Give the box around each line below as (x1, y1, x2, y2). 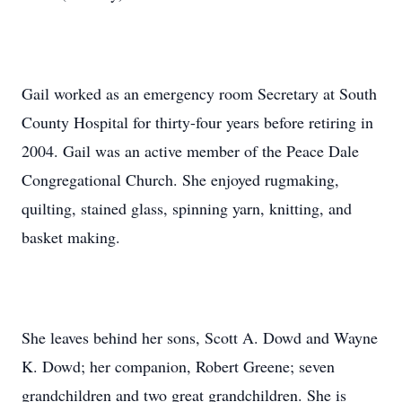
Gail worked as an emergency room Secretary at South (22, 83, 377, 104)
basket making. (22, 226, 120, 248)
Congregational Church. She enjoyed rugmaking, (22, 169, 339, 190)
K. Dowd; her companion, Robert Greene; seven (22, 355, 335, 377)
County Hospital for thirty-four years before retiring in (22, 111, 373, 133)
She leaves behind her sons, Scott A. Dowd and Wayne (22, 327, 378, 348)
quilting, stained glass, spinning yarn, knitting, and (22, 197, 352, 219)
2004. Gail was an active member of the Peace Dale (22, 140, 359, 162)
